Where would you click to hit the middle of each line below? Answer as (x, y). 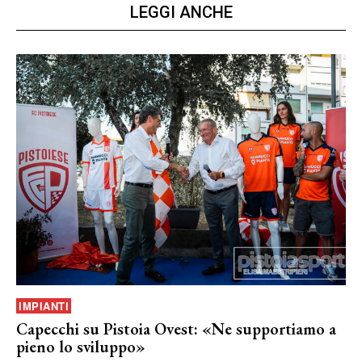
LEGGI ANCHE (181, 13)
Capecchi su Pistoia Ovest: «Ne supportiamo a (176, 328)
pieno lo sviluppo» (81, 346)
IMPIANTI (44, 305)
